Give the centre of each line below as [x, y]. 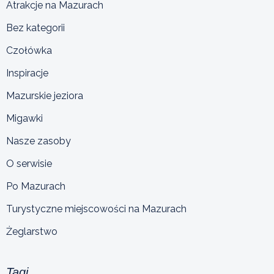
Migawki [24, 118]
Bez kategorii [35, 28]
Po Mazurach [36, 186]
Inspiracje [27, 73]
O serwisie [29, 163]
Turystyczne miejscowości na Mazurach [96, 209]
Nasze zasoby [39, 141]
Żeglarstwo [32, 231]
